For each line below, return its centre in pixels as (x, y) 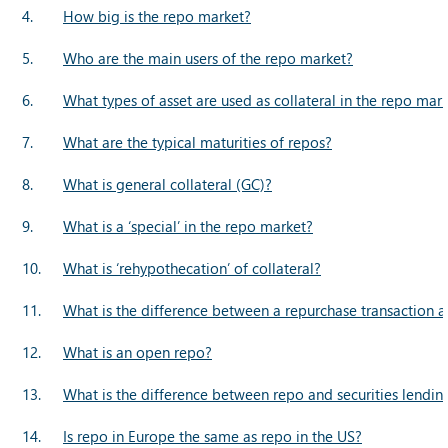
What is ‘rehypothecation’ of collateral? (192, 267)
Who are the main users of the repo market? (208, 57)
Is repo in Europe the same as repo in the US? (212, 435)
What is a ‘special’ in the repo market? (188, 225)
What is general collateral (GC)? (167, 183)
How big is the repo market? (157, 15)
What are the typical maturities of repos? (197, 141)
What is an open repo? (137, 351)
